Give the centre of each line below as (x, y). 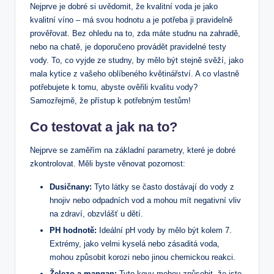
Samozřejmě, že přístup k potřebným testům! (110, 100)
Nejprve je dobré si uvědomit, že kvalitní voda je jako (124, 6)
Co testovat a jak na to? (104, 127)
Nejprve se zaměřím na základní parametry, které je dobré (133, 150)
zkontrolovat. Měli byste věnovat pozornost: (108, 163)
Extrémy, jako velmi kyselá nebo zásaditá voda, (135, 244)
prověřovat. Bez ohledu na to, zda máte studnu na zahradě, (135, 33)
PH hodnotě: (73, 231)
